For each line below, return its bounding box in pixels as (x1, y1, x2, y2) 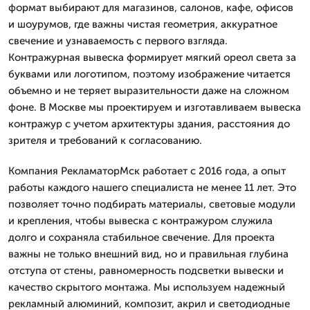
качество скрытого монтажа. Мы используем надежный (8, 281, 285, 293)
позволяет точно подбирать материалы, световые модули (8, 198, 295, 210)
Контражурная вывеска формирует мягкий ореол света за (8, 51, 296, 64)
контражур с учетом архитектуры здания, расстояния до (8, 118, 290, 130)
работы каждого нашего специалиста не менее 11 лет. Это (8, 181, 296, 194)
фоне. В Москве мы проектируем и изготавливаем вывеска (8, 101, 301, 113)
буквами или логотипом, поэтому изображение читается (8, 68, 291, 80)
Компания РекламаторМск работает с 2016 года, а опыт (8, 165, 286, 177)
